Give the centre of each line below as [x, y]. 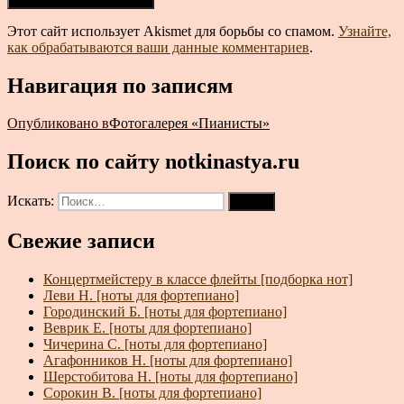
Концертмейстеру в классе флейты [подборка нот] [198, 280]
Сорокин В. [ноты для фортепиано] [152, 393]
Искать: [32, 201]
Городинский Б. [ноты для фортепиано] [165, 312]
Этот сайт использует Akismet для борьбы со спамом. [173, 31]
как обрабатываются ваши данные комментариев [158, 47]
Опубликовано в [58, 124]
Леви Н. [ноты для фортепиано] [141, 296]
